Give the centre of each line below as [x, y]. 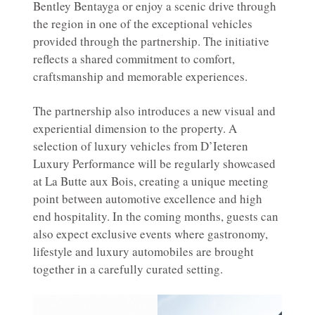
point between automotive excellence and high [148, 198]
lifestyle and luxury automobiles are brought [143, 251]
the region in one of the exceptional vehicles [143, 23]
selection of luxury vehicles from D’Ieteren [141, 146]
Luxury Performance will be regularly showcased [154, 163]
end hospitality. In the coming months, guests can [156, 216]
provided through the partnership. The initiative [151, 41]
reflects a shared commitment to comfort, [134, 58]
